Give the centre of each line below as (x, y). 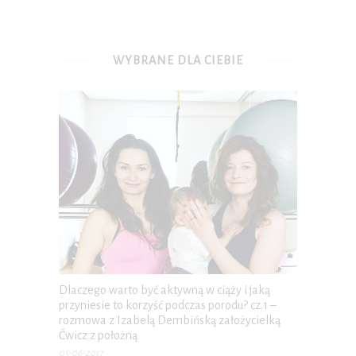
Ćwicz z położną (98, 335)
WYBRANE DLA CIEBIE (178, 61)
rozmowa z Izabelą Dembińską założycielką (170, 320)
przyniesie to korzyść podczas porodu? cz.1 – (168, 305)
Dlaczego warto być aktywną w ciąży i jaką (164, 290)
